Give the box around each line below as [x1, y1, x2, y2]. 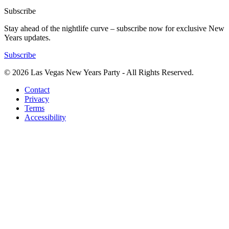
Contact [25, 85, 50, 95]
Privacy [25, 95, 49, 104]
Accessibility [25, 113, 66, 122]
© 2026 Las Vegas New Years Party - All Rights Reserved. [4, 68, 194, 77]
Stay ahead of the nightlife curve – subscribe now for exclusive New [4, 24, 224, 33]
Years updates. [4, 33, 51, 42]
